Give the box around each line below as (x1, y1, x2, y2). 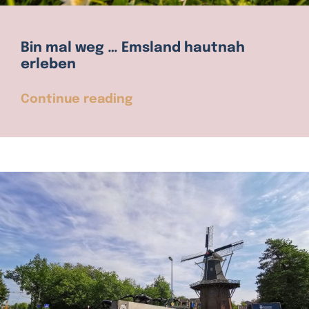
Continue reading (20, 93, 132, 106)
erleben (20, 57, 76, 72)
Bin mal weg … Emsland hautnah (20, 41, 245, 56)
